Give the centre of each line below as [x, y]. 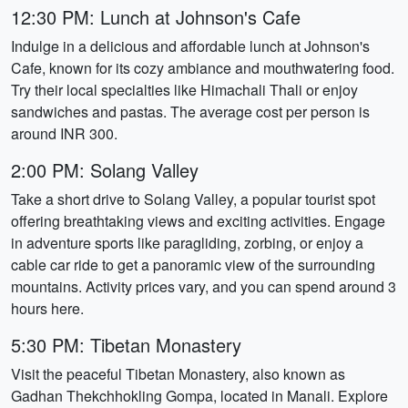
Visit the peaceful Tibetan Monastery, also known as [178, 374]
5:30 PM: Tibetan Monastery [126, 345]
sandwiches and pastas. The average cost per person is [190, 112]
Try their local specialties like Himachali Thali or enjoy [184, 90]
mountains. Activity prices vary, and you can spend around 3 [204, 286]
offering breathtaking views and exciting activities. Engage [198, 221]
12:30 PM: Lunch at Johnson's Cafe [156, 17]
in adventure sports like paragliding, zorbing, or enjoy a [187, 243]
